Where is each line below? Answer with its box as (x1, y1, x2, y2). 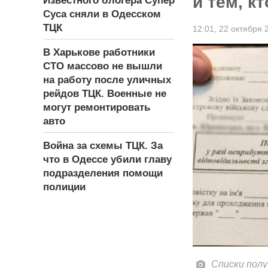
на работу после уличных (43, 74, 171, 86)
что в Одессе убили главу (43, 154, 172, 166)
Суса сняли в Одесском (43, 8, 161, 20)
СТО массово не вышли (43, 60, 162, 72)
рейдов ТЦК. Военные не (43, 88, 166, 100)
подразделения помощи (43, 167, 163, 179)
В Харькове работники (43, 47, 155, 59)
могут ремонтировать (43, 102, 150, 114)
